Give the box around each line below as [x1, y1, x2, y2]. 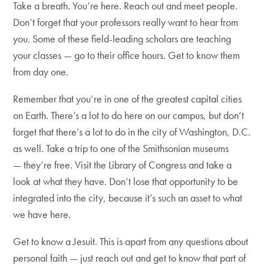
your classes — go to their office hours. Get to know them [13, 48, 240, 62]
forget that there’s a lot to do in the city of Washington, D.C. [13, 124, 251, 138]
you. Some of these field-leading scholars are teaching [13, 31, 232, 45]
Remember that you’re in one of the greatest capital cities [13, 91, 242, 105]
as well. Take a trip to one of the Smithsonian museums [13, 141, 229, 155]
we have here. [13, 207, 71, 221]
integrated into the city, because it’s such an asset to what [13, 190, 243, 204]
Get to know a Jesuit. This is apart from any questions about [13, 234, 249, 248]
